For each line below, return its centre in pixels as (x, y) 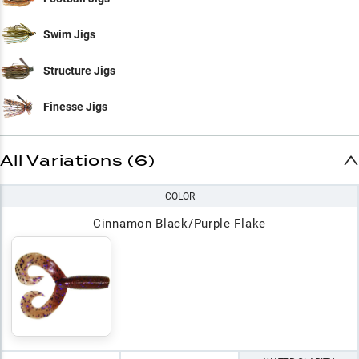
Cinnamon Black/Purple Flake (179, 224)
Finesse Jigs (75, 106)
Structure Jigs (79, 70)
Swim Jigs (69, 34)
